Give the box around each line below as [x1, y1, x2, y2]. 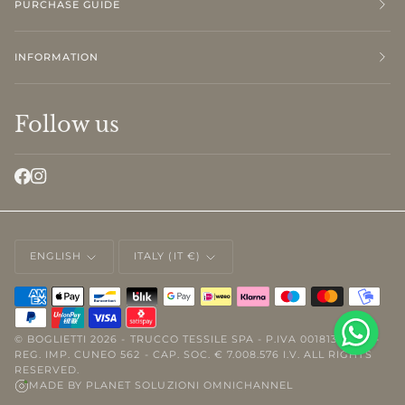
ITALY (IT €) [134, 250, 201, 263]
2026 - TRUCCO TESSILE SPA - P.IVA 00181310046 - [87, 333, 380, 346]
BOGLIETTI [27, 333, 88, 346]
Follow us [14, 110, 119, 137]
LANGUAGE [14, 231, 80, 244]
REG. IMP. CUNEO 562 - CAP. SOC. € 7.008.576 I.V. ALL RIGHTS [14, 348, 372, 362]
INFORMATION [14, 50, 99, 63]
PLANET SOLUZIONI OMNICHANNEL [86, 379, 293, 392]
